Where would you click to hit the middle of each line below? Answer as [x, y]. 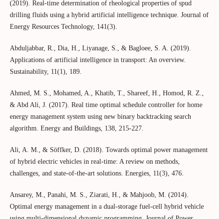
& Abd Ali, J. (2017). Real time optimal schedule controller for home [106, 105]
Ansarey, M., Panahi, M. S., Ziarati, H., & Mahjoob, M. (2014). [99, 195]
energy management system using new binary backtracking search [100, 117]
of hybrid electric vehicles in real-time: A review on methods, [95, 162]
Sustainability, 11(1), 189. [45, 72]
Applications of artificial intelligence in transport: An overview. [98, 60]
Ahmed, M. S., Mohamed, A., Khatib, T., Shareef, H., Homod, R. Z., [107, 93]
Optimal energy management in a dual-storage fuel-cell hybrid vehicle [107, 207]
